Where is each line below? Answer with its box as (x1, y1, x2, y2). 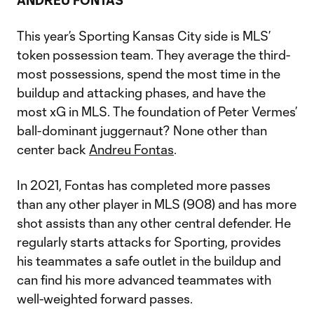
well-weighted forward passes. (17, 291, 193, 306)
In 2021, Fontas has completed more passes (17, 177, 271, 193)
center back (17, 142, 89, 157)
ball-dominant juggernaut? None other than (17, 123, 267, 138)
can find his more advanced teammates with (17, 272, 271, 287)
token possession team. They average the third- (17, 47, 290, 62)
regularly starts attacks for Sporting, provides (17, 234, 281, 250)
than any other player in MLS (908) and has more (17, 196, 296, 212)
